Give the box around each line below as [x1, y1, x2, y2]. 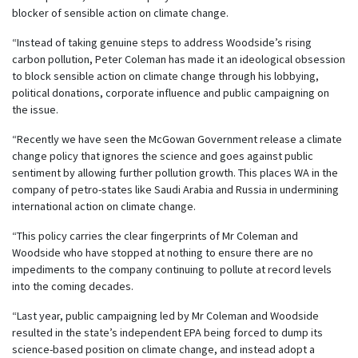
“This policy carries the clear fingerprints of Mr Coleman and [12, 228, 298, 243]
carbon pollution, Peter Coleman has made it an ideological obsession [12, 51, 345, 66]
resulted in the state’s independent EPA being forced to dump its [12, 324, 323, 340]
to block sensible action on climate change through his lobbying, [12, 68, 319, 83]
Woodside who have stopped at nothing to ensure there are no [12, 245, 313, 260]
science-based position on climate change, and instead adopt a [12, 341, 315, 356]
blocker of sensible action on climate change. [12, 5, 229, 20]
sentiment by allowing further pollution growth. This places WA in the [12, 165, 338, 180]
